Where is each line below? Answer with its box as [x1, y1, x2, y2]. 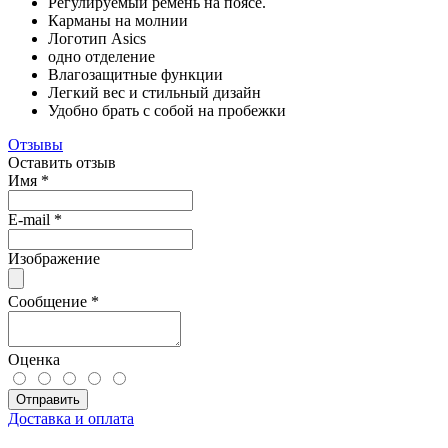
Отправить [16, 391, 80, 407]
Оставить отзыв [8, 153, 116, 171]
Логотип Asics [48, 29, 146, 47]
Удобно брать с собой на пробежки [48, 101, 290, 119]
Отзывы [8, 135, 63, 153]
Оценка [8, 350, 60, 368]
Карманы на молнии [48, 11, 188, 29]
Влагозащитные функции [48, 65, 223, 83]
